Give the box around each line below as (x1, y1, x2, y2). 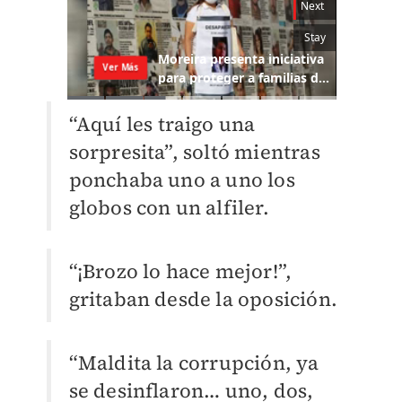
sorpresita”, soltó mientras (68, 138, 320, 166)
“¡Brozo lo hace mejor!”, (68, 258, 293, 285)
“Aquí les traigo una (68, 110, 256, 138)
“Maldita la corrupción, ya (68, 349, 319, 377)
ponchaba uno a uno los (68, 166, 295, 194)
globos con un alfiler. (68, 194, 269, 222)
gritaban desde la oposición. (68, 285, 338, 313)
